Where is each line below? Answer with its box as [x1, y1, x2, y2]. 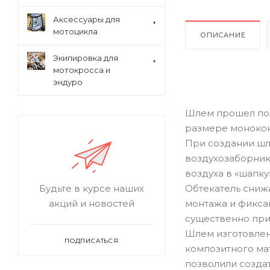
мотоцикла [53, 27, 98, 36]
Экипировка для [53, 53, 118, 63]
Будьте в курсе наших [39, 183, 144, 194]
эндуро [53, 77, 83, 87]
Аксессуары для [53, 14, 120, 24]
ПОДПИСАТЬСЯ [64, 237, 119, 245]
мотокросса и [53, 65, 110, 75]
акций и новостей [49, 198, 134, 209]
